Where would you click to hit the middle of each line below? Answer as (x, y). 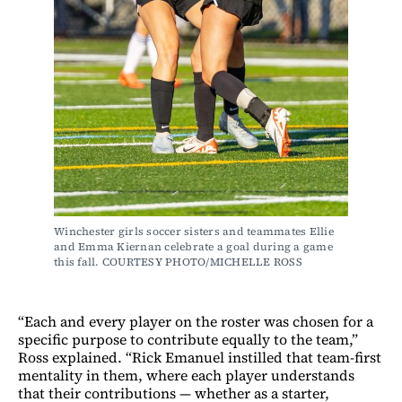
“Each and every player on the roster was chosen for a (196, 322)
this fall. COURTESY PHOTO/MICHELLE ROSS (178, 262)
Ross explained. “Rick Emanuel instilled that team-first (200, 358)
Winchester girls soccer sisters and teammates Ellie (194, 232)
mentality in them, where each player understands (186, 376)
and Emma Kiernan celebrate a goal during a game (193, 247)
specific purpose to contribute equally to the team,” (188, 340)
